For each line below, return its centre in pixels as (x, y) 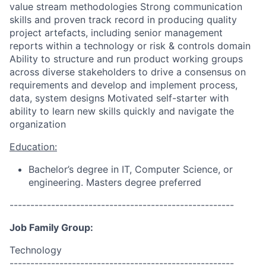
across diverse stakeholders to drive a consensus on (128, 72)
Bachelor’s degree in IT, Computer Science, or (131, 169)
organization (38, 124)
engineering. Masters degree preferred (115, 182)
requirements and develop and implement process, (123, 85)
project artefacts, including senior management (116, 33)
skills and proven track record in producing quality (123, 20)
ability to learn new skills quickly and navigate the (122, 111)
